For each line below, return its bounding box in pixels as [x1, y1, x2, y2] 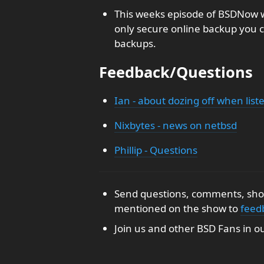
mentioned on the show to [114, 202, 240, 215]
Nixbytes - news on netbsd [114, 118, 237, 132]
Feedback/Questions [99, 62, 253, 82]
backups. [114, 37, 156, 50]
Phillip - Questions [114, 143, 197, 157]
